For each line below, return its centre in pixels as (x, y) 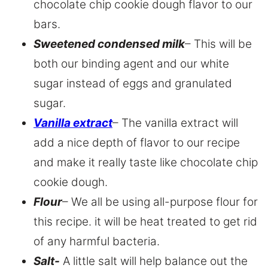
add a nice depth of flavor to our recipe (137, 143)
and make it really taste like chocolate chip (146, 163)
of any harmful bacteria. (97, 242)
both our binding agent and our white (131, 64)
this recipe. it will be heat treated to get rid (145, 222)
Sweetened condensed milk (109, 44)
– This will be (218, 44)
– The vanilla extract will (175, 123)
